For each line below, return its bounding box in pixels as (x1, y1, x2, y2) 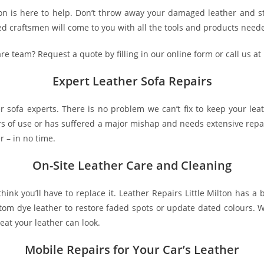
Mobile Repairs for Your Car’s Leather (25, 241, 239, 258)
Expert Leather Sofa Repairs (52, 72, 212, 89)
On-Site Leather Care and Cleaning (32, 157, 232, 173)
